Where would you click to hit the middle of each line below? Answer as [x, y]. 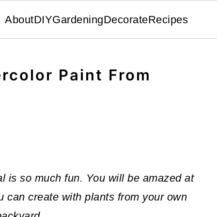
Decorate [126, 20]
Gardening [78, 20]
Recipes [168, 20]
